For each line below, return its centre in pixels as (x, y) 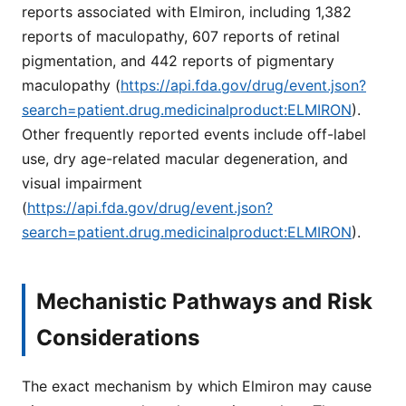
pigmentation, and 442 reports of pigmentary (178, 60)
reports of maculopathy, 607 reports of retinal (181, 36)
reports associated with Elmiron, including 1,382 (187, 11)
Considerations (118, 337)
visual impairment (82, 183)
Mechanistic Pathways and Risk (204, 301)
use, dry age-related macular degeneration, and (185, 158)
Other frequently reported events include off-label (194, 134)
